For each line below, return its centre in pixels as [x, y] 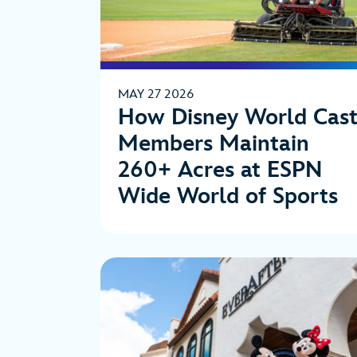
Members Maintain [214, 144]
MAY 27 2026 [156, 95]
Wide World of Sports [228, 197]
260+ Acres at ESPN [220, 171]
